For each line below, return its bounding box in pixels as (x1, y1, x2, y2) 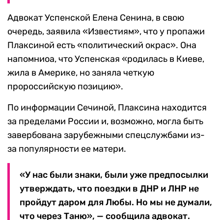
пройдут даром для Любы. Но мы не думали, (20, 197, 212, 208)
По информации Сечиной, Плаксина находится (7, 102, 207, 113)
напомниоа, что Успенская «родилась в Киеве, (7, 54, 204, 65)
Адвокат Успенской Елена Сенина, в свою (7, 12, 184, 24)
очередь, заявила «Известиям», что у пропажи (7, 26, 205, 37)
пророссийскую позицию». (7, 81, 123, 92)
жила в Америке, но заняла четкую (7, 67, 154, 79)
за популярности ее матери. (7, 143, 126, 155)
